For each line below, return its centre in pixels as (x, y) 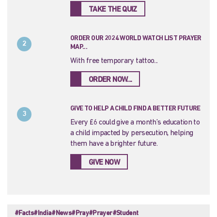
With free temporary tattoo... (114, 61)
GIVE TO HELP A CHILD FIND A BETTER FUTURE (135, 109)
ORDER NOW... (110, 80)
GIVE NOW (104, 163)
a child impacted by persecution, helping (132, 133)
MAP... (79, 47)
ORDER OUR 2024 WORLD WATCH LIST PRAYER (136, 39)
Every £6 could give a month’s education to (135, 123)
